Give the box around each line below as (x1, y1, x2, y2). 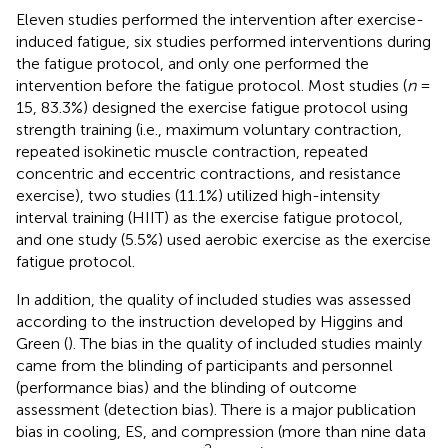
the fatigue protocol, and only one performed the (16, 53, 369, 73)
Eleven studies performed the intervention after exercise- (16, 9, 424, 29)
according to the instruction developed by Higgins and (16, 311, 403, 331)
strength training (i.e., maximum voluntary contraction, (16, 119, 402, 139)
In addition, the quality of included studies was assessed (16, 289, 411, 309)
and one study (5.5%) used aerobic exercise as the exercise (16, 229, 431, 249)
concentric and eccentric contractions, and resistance (16, 163, 401, 183)
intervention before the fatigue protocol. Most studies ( (16, 75, 407, 95)
